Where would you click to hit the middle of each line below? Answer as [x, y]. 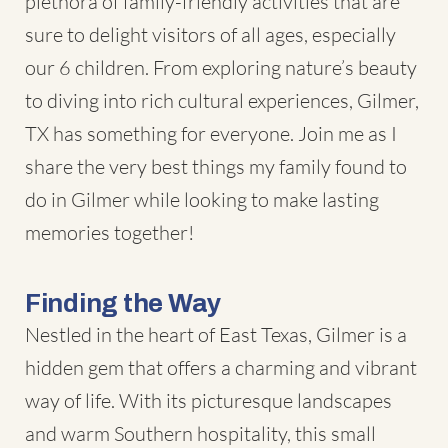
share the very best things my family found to [216, 166]
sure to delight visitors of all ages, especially [210, 34]
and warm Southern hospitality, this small [200, 433]
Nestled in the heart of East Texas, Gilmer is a [216, 334]
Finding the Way [123, 303]
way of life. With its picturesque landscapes [208, 400]
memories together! [109, 232]
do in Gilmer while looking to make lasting [202, 199]
